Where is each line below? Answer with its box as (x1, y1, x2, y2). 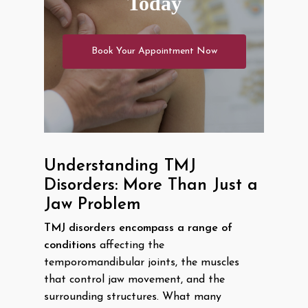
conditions (44, 240, 96, 251)
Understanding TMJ (44, 158, 196, 175)
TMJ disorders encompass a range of (44, 223, 232, 234)
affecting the (96, 240, 164, 251)
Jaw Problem (44, 197, 141, 213)
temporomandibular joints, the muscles (44, 257, 239, 268)
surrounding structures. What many (44, 291, 221, 302)
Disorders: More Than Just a (44, 177, 258, 194)
